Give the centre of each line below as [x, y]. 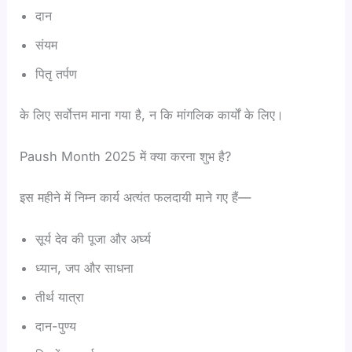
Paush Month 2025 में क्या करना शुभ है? [126, 157]
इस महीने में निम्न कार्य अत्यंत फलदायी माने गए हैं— [136, 197]
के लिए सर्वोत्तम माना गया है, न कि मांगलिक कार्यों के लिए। [152, 114]
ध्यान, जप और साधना [85, 268]
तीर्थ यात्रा [60, 297]
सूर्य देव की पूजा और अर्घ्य [93, 238]
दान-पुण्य [56, 326]
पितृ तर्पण [57, 74]
